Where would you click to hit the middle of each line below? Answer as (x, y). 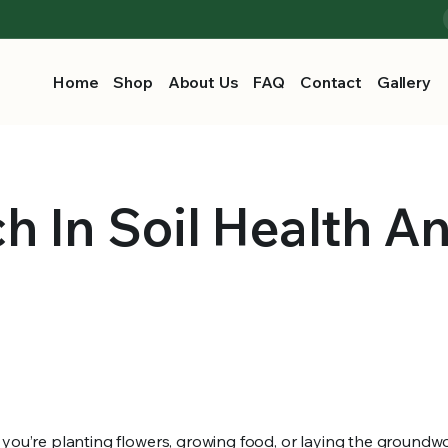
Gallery (403, 82)
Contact (331, 82)
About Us (203, 82)
